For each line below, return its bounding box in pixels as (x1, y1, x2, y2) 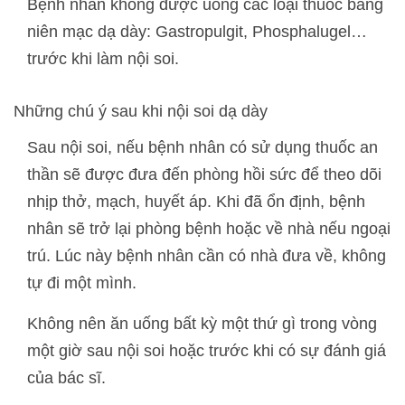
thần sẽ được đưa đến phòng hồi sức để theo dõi (27, 165, 381, 184)
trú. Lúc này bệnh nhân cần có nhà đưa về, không (27, 246, 386, 265)
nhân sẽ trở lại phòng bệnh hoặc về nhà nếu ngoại (27, 219, 391, 238)
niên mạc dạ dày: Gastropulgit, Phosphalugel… (27, 22, 367, 41)
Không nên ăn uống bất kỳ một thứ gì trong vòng (27, 314, 377, 333)
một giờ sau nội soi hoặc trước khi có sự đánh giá (27, 341, 386, 360)
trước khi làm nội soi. (27, 49, 179, 68)
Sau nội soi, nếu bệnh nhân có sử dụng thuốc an (27, 137, 378, 156)
